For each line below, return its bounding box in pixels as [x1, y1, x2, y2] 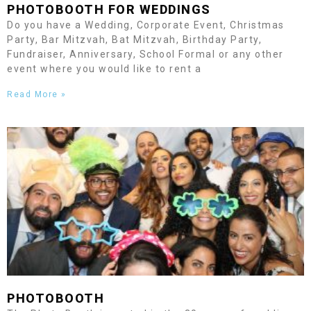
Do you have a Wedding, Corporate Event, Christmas [7, 19, 285, 31]
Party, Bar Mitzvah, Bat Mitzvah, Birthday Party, [7, 34, 262, 45]
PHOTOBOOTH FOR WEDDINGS [7, 2, 211, 17]
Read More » [7, 90, 67, 99]
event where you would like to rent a [7, 63, 201, 74]
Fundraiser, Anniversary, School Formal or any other [7, 49, 284, 60]
